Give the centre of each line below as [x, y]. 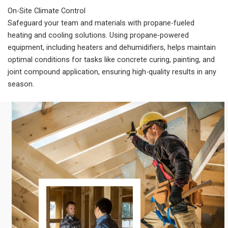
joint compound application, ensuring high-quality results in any [112, 72]
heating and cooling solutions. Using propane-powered [98, 35]
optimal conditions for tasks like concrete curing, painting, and [111, 59]
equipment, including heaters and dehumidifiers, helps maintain [112, 47]
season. [21, 84]
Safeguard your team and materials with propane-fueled [101, 23]
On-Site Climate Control [47, 10]
